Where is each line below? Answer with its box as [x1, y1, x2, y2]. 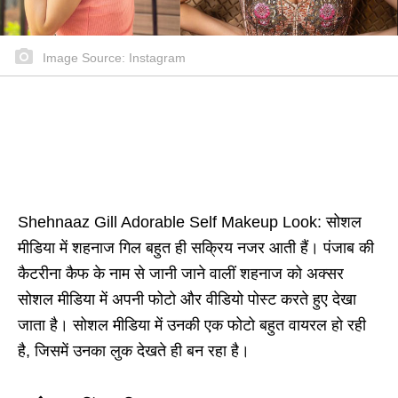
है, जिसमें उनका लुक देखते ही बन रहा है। [18, 342, 250, 361]
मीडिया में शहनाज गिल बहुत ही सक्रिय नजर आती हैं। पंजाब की [18, 239, 374, 258]
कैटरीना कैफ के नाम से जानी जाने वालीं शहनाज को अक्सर [18, 265, 344, 283]
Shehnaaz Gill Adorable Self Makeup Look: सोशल [18, 213, 362, 232]
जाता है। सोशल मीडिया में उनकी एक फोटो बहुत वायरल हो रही [18, 316, 366, 335]
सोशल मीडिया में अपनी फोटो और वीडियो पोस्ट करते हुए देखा [18, 291, 356, 309]
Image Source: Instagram [39, 51, 186, 66]
